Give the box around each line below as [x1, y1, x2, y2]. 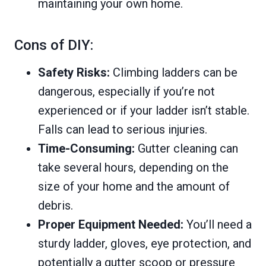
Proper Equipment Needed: [38, 217, 183, 232]
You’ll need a [183, 217, 252, 232]
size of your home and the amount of [38, 179, 230, 194]
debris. [38, 198, 73, 213]
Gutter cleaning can [135, 141, 238, 156]
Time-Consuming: [38, 141, 135, 156]
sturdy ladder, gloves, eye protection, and [38, 236, 251, 251]
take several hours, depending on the [38, 160, 229, 175]
